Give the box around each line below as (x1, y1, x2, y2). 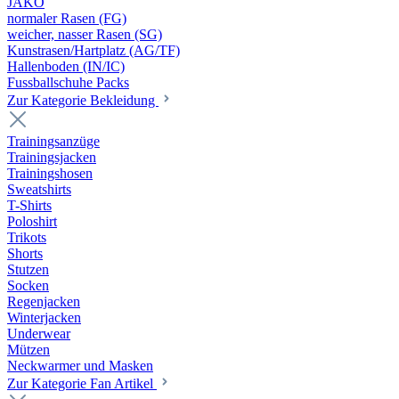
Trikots (7, 230, 46, 245)
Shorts (7, 246, 43, 261)
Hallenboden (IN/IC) (7, 59, 125, 74)
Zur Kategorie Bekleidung (7, 93, 159, 108)
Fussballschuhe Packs (7, 75, 129, 90)
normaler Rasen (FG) (7, 11, 126, 26)
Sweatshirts (7, 182, 71, 197)
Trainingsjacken (7, 150, 96, 165)
